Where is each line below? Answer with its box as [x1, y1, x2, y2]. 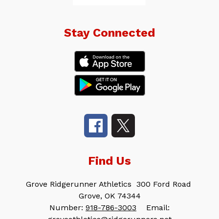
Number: [49, 203, 86, 213]
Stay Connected [64, 26, 155, 40]
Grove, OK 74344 [78, 191, 141, 201]
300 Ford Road [136, 179, 191, 189]
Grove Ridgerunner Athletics [25, 179, 131, 189]
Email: [146, 203, 170, 213]
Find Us [88, 154, 131, 168]
